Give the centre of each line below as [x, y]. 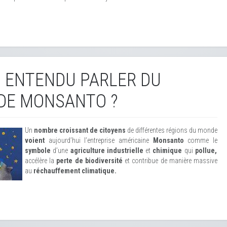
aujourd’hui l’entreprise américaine [99, 140]
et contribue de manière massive [171, 161]
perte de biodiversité [90, 161]
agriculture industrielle [107, 150]
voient [37, 140]
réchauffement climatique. [74, 171]
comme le [203, 140]
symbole [39, 150]
